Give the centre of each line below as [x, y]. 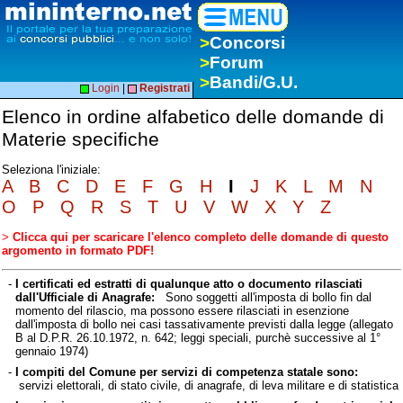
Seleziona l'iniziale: [51, 170]
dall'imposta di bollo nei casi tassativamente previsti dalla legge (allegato [204, 324]
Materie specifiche [81, 139]
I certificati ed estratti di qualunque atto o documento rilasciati [188, 283]
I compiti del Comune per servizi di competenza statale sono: [186, 372]
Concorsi [247, 43]
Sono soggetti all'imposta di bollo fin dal [263, 297]
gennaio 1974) [51, 351]
